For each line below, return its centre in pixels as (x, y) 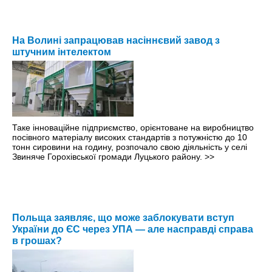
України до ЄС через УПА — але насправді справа (133, 229)
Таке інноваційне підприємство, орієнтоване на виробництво (133, 128)
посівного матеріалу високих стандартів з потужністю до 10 (130, 138)
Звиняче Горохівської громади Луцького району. (108, 157)
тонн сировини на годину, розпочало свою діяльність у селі (130, 147)
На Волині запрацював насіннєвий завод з (116, 41)
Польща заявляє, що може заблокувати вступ (123, 218)
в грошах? (37, 241)
